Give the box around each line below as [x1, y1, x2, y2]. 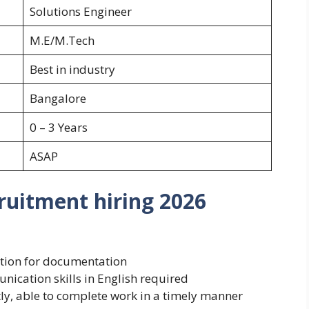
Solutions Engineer [29, 3, 132, 20]
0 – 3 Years [29, 119, 88, 136]
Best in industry [29, 61, 115, 78]
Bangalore [29, 90, 86, 107]
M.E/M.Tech [29, 32, 94, 49]
